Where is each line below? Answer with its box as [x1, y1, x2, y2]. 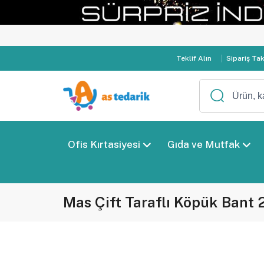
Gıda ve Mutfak [167, 138, 240, 150]
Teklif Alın [176, 54, 212, 62]
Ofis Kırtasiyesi [67, 138, 140, 150]
